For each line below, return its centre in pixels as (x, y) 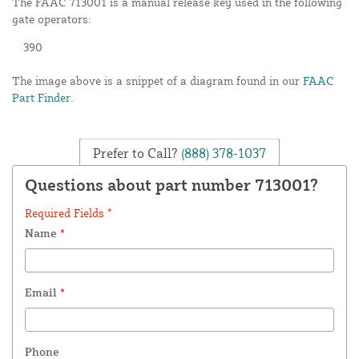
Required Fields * (69, 213)
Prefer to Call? (135, 153)
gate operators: (52, 19)
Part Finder (41, 98)
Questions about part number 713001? (171, 185)
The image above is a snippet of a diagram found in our (157, 81)
